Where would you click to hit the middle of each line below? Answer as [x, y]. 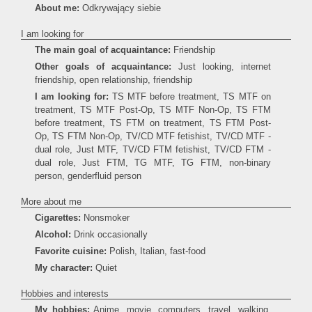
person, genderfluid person [88, 176]
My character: [64, 268]
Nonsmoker [105, 218]
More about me [51, 202]
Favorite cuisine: [71, 251]
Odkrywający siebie [122, 8]
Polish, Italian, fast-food [156, 251]
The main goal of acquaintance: [103, 50]
